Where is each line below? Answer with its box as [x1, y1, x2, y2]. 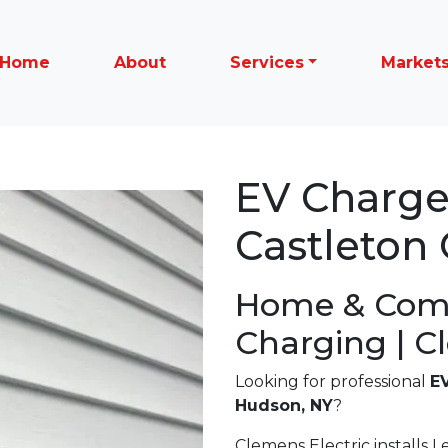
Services [229, 53, 304, 72]
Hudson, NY [235, 396, 333, 415]
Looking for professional [235, 372, 430, 391]
